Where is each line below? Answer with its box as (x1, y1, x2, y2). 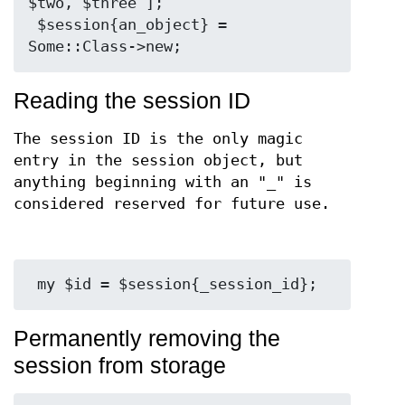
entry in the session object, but (14, 151, 303, 169)
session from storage (14, 352, 226, 378)
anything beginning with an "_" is (14, 173, 312, 191)
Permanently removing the (14, 325, 280, 351)
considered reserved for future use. (14, 194, 330, 212)
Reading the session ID (14, 87, 250, 113)
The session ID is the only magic (14, 129, 303, 147)
